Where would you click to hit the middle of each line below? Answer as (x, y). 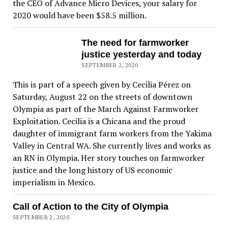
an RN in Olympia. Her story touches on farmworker (108, 158)
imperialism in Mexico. (54, 182)
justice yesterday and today (142, 54)
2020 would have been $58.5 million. (79, 15)
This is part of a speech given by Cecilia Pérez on (102, 85)
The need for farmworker (135, 42)
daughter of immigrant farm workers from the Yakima (112, 134)
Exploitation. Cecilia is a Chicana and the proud (99, 121)
